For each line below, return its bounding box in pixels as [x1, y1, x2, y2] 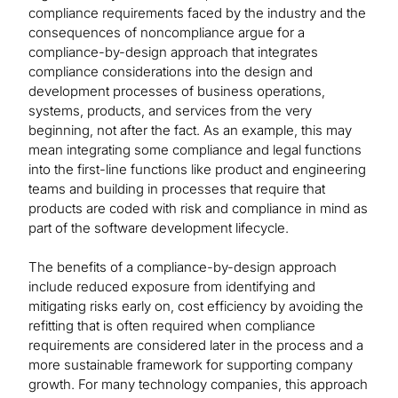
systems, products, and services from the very [28, 102, 312, 120]
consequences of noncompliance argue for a [28, 24, 305, 42]
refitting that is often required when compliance [28, 317, 315, 335]
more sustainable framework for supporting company [28, 356, 353, 374]
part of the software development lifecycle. [28, 219, 289, 237]
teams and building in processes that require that [28, 180, 325, 198]
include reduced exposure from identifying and [28, 278, 315, 296]
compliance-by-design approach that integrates [28, 44, 318, 61]
